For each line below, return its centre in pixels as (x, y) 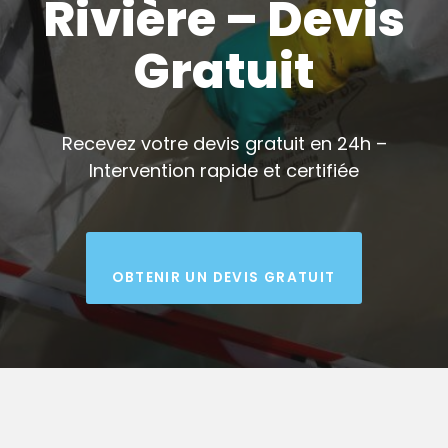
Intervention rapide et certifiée (224, 171)
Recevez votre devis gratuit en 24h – (224, 144)
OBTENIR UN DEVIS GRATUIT (224, 278)
